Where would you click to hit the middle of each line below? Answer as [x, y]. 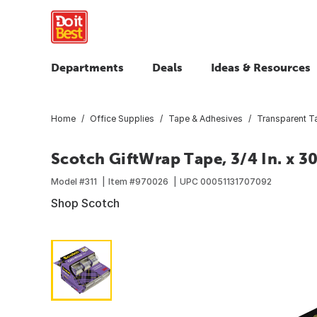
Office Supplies [122, 118]
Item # [122, 181]
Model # [68, 181]
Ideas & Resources [261, 67]
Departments [87, 67]
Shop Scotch [85, 203]
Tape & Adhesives [206, 118]
